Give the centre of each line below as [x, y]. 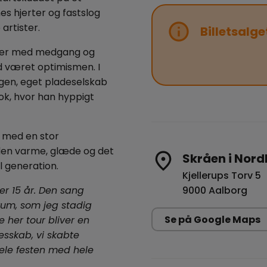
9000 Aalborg [215, 190]
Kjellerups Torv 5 [222, 176]
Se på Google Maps [212, 220]
